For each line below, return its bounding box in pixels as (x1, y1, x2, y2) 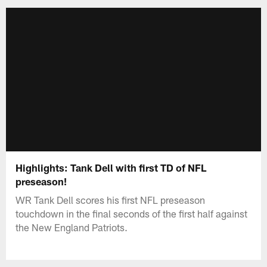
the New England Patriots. (15, 221, 128, 233)
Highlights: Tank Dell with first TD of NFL (15, 161, 207, 173)
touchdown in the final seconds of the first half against (15, 207, 248, 219)
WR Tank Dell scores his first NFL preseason (15, 193, 206, 206)
